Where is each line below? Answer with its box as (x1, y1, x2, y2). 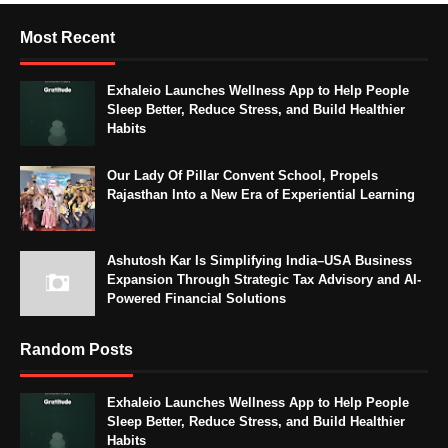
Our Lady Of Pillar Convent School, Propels (107, 167, 378, 183)
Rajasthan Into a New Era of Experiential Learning (107, 186, 415, 202)
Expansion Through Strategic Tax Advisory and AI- (107, 271, 421, 287)
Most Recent (20, 28, 115, 46)
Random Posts (20, 340, 133, 358)
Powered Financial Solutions (107, 290, 286, 306)
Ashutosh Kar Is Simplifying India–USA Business (107, 252, 412, 268)
